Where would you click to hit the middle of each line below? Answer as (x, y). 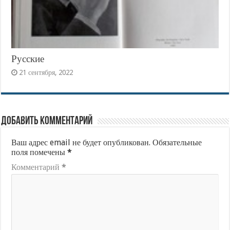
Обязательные (177, 142)
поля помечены (40, 152)
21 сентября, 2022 (46, 72)
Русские (28, 59)
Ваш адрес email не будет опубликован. (81, 142)
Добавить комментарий (47, 121)
